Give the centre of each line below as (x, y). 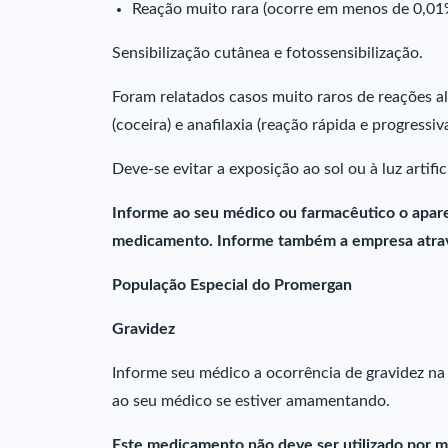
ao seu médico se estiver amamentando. (251, 401)
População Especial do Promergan (232, 285)
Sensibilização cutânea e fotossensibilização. (267, 53)
